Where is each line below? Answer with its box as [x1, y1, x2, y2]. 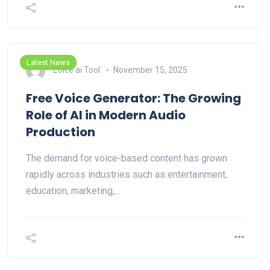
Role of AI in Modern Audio [26, 107, 186, 124]
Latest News [27, 58, 70, 67]
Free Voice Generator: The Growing [26, 90, 241, 107]
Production [26, 124, 95, 140]
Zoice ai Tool [52, 64, 100, 75]
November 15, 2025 [113, 64, 187, 75]
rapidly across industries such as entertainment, [26, 169, 227, 180]
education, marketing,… [26, 185, 121, 196]
